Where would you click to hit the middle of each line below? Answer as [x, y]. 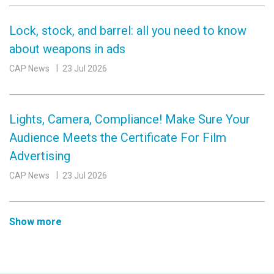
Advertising [40, 156]
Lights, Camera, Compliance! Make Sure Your [130, 120]
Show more [35, 222]
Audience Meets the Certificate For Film [118, 138]
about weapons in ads [67, 49]
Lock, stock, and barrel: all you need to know [128, 31]
